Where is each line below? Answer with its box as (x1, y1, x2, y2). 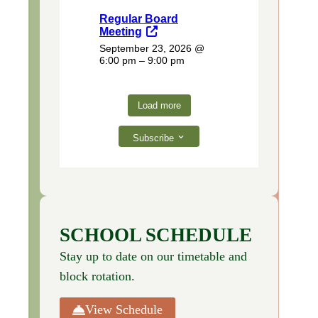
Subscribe (133, 132, 174, 143)
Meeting (99, 25, 142, 38)
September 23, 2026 (99, 42, 192, 54)
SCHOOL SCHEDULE (60, 224, 252, 246)
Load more (137, 99, 181, 111)
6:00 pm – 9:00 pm (99, 54, 185, 66)
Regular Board (99, 12, 178, 25)
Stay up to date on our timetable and (60, 249, 247, 264)
